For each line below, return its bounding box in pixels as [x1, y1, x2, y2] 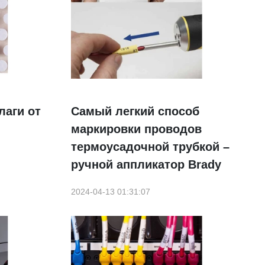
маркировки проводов [70, 122, 202, 136]
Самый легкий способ [70, 105, 199, 118]
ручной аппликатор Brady [70, 158, 221, 172]
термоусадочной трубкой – [70, 140, 230, 154]
